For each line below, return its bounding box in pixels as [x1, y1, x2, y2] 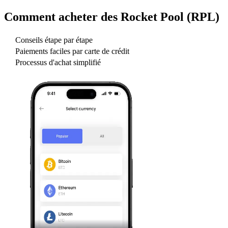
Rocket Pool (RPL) [121, 10, 219, 23]
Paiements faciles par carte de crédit [15, 47, 129, 56]
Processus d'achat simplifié [15, 58, 101, 67]
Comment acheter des [4, 10, 121, 23]
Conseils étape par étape [15, 36, 93, 45]
